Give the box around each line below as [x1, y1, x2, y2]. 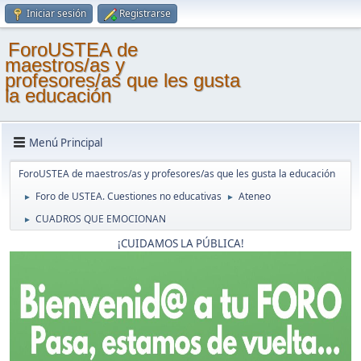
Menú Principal [29, 135, 102, 150]
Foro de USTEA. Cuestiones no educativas [35, 189, 222, 203]
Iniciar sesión [27, 6, 86, 20]
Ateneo [239, 189, 271, 203]
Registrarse [119, 6, 171, 20]
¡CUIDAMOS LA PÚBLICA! [117, 236, 244, 251]
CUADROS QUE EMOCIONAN [35, 212, 166, 226]
